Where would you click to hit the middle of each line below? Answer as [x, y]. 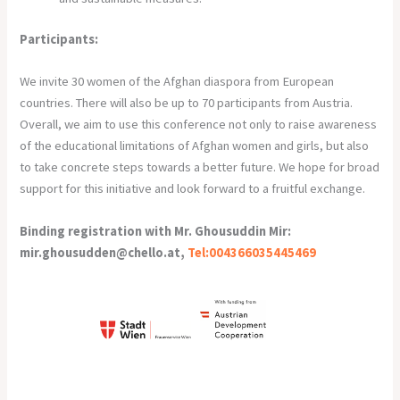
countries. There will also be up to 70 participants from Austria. [187, 103]
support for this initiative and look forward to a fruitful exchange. [193, 189]
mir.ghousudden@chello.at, [104, 252]
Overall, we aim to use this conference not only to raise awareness [199, 125]
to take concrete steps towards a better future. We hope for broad [200, 167]
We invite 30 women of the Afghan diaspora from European [177, 82]
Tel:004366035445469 [252, 252]
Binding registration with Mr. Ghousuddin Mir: [156, 231]
